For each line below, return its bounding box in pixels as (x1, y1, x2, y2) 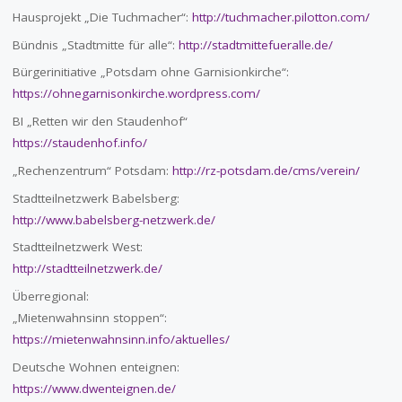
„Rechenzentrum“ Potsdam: (12, 162, 172, 179)
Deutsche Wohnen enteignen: (12, 358, 179, 375)
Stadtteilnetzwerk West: (12, 239, 143, 256)
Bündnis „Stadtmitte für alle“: (12, 36, 179, 53)
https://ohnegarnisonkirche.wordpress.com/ (12, 85, 260, 102)
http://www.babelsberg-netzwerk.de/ (12, 211, 215, 228)
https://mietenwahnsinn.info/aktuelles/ (12, 331, 230, 348)
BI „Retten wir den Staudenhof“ (12, 113, 188, 130)
